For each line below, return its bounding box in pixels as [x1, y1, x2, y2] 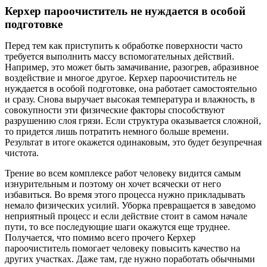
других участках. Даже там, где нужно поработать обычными [5, 253, 255, 264]
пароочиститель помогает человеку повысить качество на [5, 243, 240, 253]
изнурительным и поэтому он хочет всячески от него [5, 178, 221, 189]
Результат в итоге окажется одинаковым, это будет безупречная [5, 136, 262, 147]
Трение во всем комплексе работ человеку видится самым [5, 167, 241, 178]
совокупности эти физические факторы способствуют [5, 104, 225, 115]
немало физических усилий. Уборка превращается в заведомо [5, 200, 256, 210]
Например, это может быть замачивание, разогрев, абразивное [5, 61, 259, 72]
